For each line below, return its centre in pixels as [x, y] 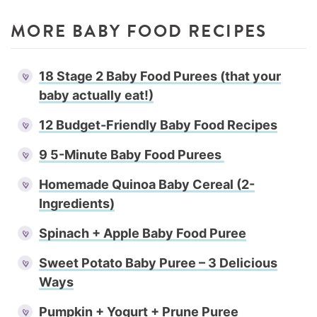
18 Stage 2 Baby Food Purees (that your [160, 76]
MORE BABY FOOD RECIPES [139, 31]
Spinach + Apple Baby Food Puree [143, 233]
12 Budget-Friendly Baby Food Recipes [158, 125]
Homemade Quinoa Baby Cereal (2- [147, 184]
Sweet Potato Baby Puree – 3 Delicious [158, 263]
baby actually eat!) [96, 95]
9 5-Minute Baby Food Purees [132, 154]
